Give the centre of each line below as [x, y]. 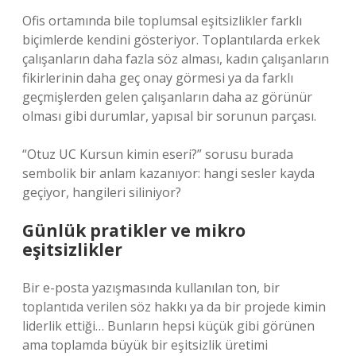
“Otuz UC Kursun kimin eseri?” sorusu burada [158, 154]
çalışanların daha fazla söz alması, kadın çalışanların [176, 59]
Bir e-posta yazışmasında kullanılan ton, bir [151, 288]
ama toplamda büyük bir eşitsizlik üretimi [145, 345]
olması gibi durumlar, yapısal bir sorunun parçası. [169, 116]
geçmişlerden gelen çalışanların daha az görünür [167, 97]
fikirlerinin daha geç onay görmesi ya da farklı [158, 78]
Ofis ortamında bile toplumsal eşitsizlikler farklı [162, 21]
